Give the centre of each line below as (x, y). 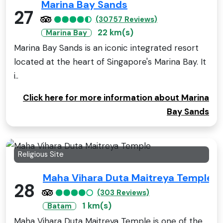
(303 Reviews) (123, 193)
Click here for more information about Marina (116, 97)
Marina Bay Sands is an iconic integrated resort (106, 48)
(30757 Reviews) (126, 19)
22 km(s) (115, 32)
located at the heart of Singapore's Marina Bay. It (110, 61)
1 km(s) (97, 206)
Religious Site (41, 154)
